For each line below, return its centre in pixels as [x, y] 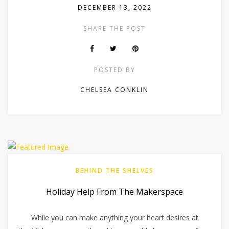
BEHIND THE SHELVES [114, 170]
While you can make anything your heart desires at [114, 217]
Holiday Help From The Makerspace [114, 191]
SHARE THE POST [114, 28]
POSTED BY [114, 70]
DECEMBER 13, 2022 [114, 7]
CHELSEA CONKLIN [114, 89]
